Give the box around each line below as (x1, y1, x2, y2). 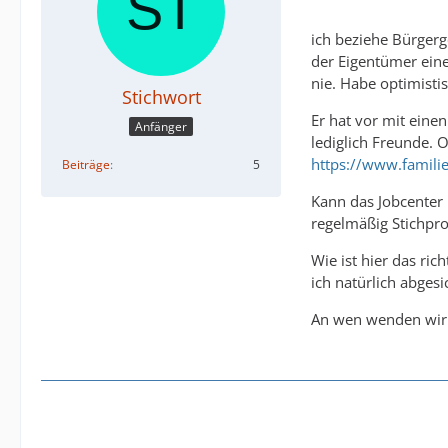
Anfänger (135, 118, 187, 136)
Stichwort (121, 85, 201, 109)
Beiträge (62, 156, 110, 174)
